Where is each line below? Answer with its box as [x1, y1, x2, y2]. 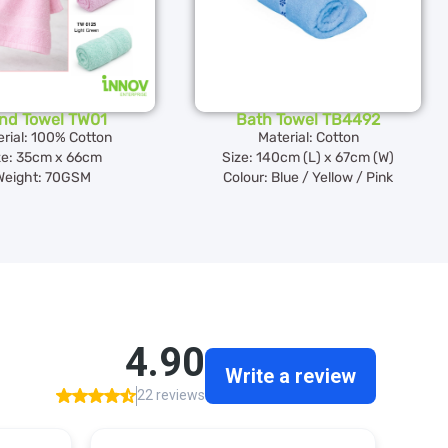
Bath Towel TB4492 [236, 110, 380, 130]
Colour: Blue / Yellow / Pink [223, 169, 393, 187]
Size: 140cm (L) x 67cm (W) [222, 149, 394, 167]
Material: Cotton [257, 129, 359, 147]
